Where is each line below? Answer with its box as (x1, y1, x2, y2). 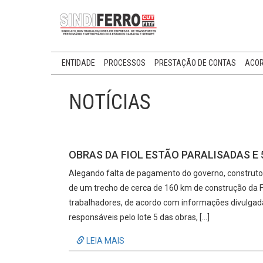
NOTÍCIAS (69, 90, 150, 114)
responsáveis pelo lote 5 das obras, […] (69, 213, 210, 222)
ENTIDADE (61, 58, 95, 68)
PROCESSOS (103, 58, 146, 68)
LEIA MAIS (85, 236, 124, 245)
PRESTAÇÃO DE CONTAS (154, 58, 236, 68)
